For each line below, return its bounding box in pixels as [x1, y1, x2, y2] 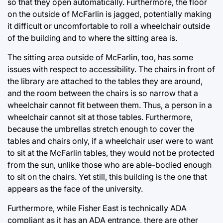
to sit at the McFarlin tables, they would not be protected [7, 147, 215, 158]
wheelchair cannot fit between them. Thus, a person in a [7, 100, 212, 110]
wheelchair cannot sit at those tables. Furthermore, [7, 111, 193, 122]
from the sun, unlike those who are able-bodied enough [7, 159, 212, 170]
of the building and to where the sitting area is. [7, 32, 177, 43]
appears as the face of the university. [7, 183, 143, 194]
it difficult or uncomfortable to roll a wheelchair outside [7, 20, 210, 31]
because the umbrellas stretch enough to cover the [7, 123, 194, 134]
